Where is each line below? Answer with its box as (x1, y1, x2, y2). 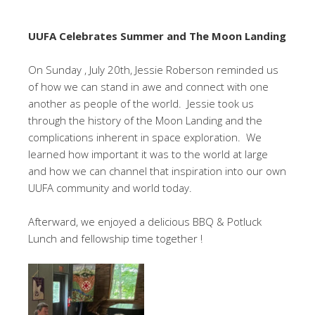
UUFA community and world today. (28, 181, 192, 195)
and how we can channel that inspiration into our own (28, 164, 286, 178)
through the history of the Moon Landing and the (28, 113, 262, 127)
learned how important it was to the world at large (28, 147, 268, 161)
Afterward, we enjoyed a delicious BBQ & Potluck (28, 214, 262, 229)
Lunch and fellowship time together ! (28, 231, 202, 245)
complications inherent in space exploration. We (28, 130, 262, 144)
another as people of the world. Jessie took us (28, 96, 254, 110)
